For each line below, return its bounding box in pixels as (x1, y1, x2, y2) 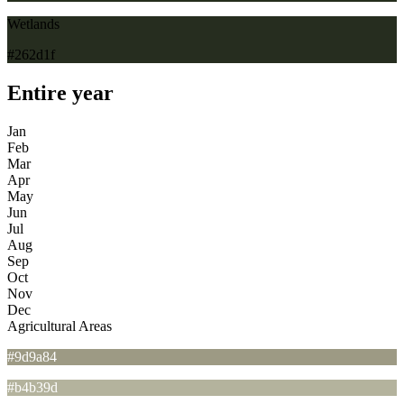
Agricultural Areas (7, 317, 112, 334)
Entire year (7, 80, 114, 105)
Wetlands (7, 15, 60, 32)
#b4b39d (7, 379, 58, 395)
